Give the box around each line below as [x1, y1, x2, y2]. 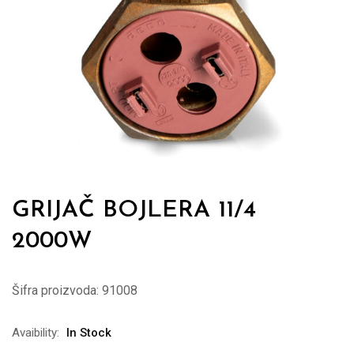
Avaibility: [12, 325, 59, 340]
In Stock [66, 325, 111, 340]
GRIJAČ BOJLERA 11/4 [12, 198, 256, 223]
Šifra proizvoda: [12, 282, 99, 298]
